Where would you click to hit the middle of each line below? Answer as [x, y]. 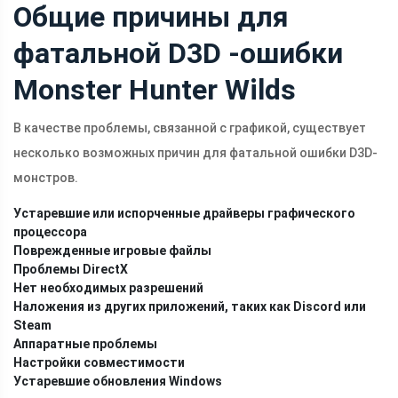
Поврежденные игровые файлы [112, 251]
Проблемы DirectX [71, 270]
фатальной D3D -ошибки [178, 54]
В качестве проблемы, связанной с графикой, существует [190, 128]
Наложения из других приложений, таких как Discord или [190, 307]
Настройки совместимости [99, 363]
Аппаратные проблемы [85, 344]
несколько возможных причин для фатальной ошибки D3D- [195, 153]
